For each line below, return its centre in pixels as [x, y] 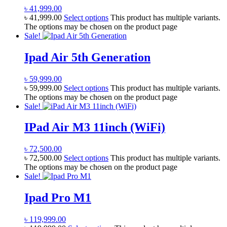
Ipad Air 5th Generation [87, 57]
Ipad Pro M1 [58, 198]
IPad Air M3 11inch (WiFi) [95, 127]
